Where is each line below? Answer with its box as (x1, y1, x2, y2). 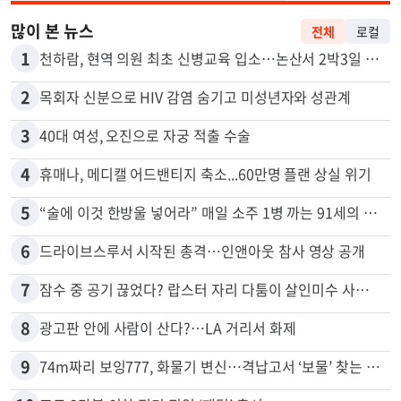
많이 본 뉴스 (11, 63, 94, 88)
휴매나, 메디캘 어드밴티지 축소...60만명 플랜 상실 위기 (39, 207, 371, 229)
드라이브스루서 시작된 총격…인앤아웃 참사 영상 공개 (39, 284, 366, 306)
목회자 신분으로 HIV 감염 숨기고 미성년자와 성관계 (39, 130, 352, 152)
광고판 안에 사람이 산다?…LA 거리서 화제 (39, 361, 296, 383)
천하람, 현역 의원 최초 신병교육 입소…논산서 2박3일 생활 (365, 91, 380, 114)
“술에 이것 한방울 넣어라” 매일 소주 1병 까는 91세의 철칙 (363, 245, 378, 268)
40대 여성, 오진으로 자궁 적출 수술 (39, 168, 251, 191)
